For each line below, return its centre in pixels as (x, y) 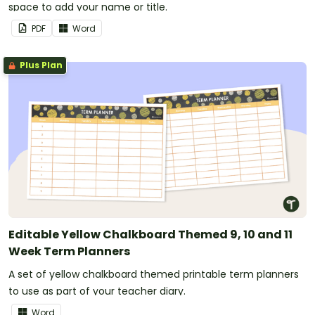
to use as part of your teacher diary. (97, 291)
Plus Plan (40, 65)
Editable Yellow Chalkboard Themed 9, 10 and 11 (150, 235)
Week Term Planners (69, 252)
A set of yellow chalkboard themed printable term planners (154, 275)
